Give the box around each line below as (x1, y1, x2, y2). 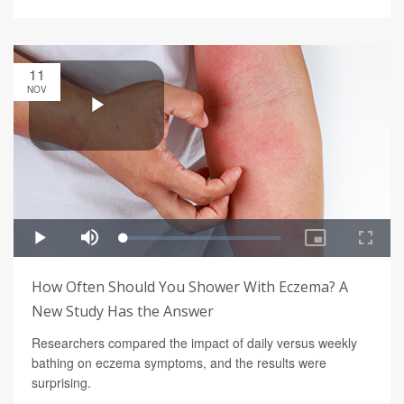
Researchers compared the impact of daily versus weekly (32, 334, 357, 353)
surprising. (32, 373, 91, 392)
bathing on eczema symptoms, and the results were (32, 353, 326, 372)
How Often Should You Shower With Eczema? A (32, 277, 348, 298)
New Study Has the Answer (32, 301, 214, 322)
